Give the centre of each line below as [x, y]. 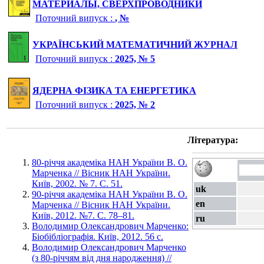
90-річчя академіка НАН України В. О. [110, 194]
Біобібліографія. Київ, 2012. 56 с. [98, 237]
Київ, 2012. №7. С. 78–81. [83, 216]
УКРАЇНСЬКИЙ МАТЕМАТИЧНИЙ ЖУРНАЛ [135, 45]
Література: [213, 140]
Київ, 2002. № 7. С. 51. [77, 184]
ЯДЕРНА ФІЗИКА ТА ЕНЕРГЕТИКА [114, 91]
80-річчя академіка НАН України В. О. [110, 163]
